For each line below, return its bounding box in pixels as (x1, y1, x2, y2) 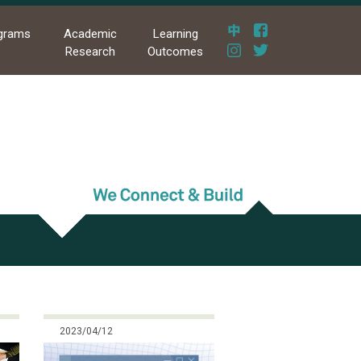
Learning (152, 27, 198, 42)
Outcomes (147, 44, 204, 60)
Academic (63, 27, 117, 42)
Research (64, 44, 115, 60)
